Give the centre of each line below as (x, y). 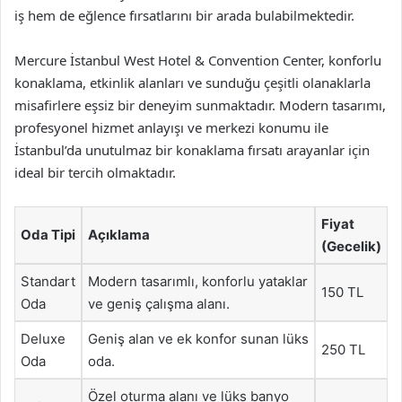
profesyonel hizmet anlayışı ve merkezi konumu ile (171, 127)
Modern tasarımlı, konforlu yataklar (198, 281)
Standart (48, 281)
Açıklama (119, 234)
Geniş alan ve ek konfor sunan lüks (198, 338)
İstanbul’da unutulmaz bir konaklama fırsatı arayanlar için (192, 149)
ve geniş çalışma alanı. (159, 303)
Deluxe (43, 338)
